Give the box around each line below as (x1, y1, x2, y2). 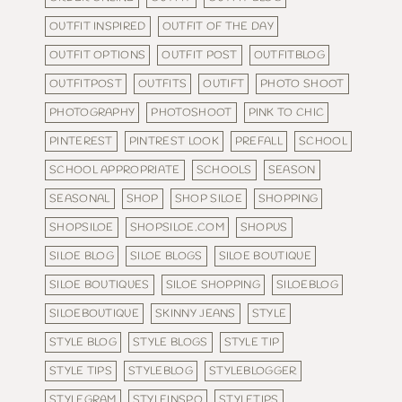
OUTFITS (138, 75, 188, 92)
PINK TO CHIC (248, 104, 325, 120)
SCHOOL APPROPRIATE (49, 162, 180, 178)
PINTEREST (49, 133, 113, 149)
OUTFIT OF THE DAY (162, 18, 274, 34)
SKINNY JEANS (155, 305, 236, 321)
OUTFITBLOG (253, 47, 325, 63)
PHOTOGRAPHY (49, 104, 135, 120)
